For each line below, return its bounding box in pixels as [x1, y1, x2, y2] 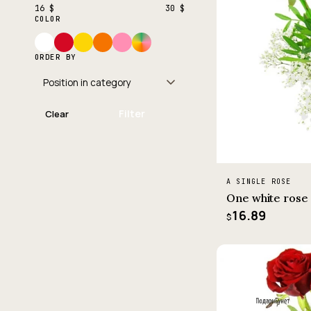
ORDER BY [35, 52, 76, 62]
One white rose [226, 190, 308, 205]
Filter [119, 107, 145, 120]
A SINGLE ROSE [226, 176, 292, 186]
